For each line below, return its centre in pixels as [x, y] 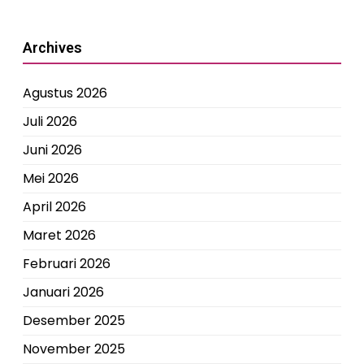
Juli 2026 [50, 121]
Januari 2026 [63, 292]
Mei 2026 [51, 178]
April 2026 [54, 207]
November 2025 [74, 349]
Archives [52, 48]
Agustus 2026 [65, 93]
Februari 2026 [67, 264]
